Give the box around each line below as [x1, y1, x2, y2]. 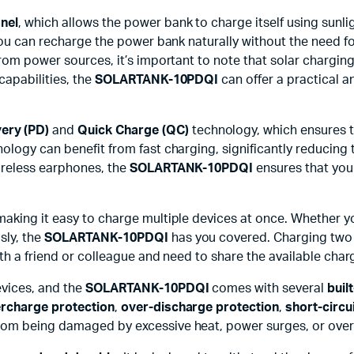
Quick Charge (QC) [77, 124, 189, 137]
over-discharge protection [120, 301, 280, 314]
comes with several [209, 282, 327, 295]
